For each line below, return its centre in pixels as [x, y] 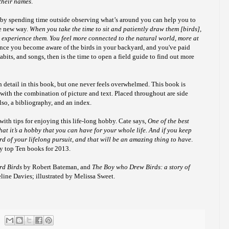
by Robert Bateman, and [57, 167]
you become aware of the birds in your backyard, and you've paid [100, 48]
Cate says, [132, 121]
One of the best [168, 121]
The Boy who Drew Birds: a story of [141, 167]
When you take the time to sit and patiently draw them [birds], [116, 29]
